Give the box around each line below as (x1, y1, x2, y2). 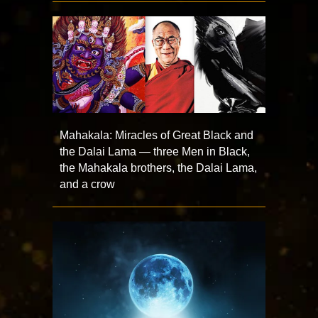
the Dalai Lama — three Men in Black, (60, 146, 250, 158)
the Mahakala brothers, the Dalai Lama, (60, 162, 257, 175)
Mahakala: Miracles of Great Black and (60, 129, 253, 142)
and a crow (60, 178, 115, 191)
